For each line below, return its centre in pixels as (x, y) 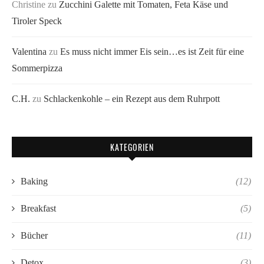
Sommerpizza (37, 68)
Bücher (34, 235)
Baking (34, 181)
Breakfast (38, 208)
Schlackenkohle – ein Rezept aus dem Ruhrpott (132, 98)
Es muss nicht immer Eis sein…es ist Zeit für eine (152, 51)
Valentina (29, 51)
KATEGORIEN (132, 147)
